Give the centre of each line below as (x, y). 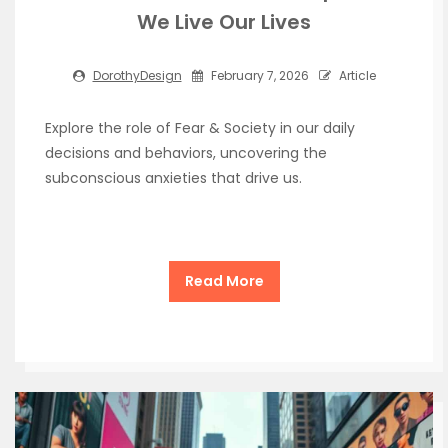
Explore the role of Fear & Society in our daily (200, 128)
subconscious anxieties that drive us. (173, 178)
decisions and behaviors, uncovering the (186, 153)
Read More (224, 281)
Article (355, 76)
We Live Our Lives (224, 22)
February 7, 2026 (258, 76)
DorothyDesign (137, 76)
